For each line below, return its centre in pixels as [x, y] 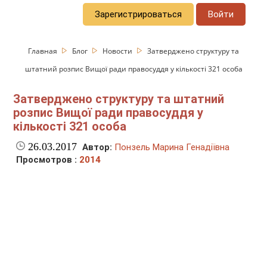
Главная [44, 51]
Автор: [97, 148]
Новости [119, 51]
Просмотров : [48, 160]
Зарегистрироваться [139, 14]
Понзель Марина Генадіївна [172, 148]
